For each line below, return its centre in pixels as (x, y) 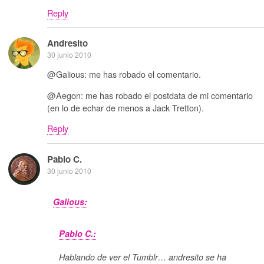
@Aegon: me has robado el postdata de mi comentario (150, 95)
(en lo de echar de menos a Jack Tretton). (126, 107)
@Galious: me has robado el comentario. (124, 74)
